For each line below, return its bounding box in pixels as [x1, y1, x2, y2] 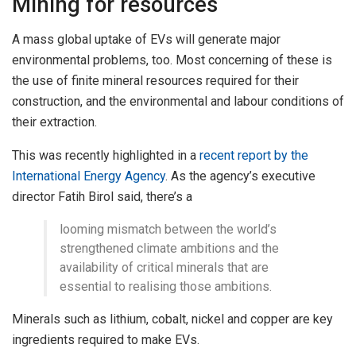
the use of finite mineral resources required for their [12, 73, 299, 89]
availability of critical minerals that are [60, 260, 269, 276]
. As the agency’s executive [165, 168, 315, 184]
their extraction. [12, 114, 97, 130]
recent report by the [199, 148, 308, 164]
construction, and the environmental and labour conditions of [12, 94, 344, 110]
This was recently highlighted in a [12, 148, 199, 164]
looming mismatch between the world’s [60, 222, 277, 238]
